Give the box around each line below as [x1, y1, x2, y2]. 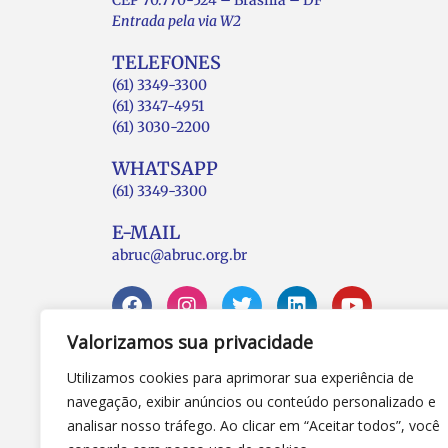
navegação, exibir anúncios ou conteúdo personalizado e [67, 392, 436, 411]
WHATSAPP [112, 156, 218, 180]
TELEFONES [112, 50, 221, 74]
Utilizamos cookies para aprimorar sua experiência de [67, 368, 414, 387]
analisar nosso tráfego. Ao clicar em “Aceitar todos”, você [67, 416, 440, 435]
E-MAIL [112, 220, 180, 244]
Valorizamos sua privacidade [67, 330, 313, 354]
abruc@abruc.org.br [112, 245, 247, 264]
